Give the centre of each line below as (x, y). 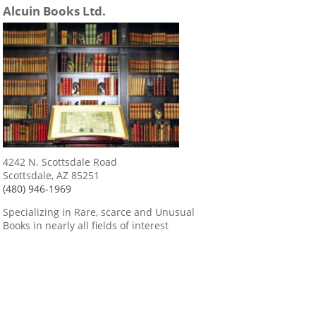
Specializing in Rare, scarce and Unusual (99, 212)
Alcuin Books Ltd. (54, 11)
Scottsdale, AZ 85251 (51, 175)
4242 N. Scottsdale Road (60, 162)
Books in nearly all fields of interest (86, 225)
